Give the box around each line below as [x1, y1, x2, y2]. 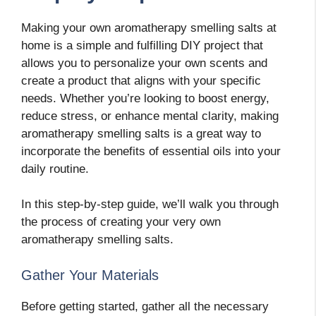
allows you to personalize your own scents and [21, 56, 267, 70]
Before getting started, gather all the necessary [21, 299, 269, 313]
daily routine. [21, 162, 89, 176]
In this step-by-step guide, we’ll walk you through [21, 197, 279, 212]
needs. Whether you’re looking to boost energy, [21, 91, 269, 105]
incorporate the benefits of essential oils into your [21, 144, 281, 158]
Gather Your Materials [21, 267, 159, 283]
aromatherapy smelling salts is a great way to [21, 126, 261, 140]
